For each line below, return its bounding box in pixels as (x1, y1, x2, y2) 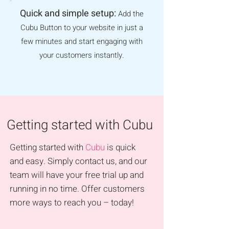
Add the (118, 8, 144, 19)
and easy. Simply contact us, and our (10, 155, 147, 168)
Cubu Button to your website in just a (20, 22, 143, 33)
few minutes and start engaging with (21, 36, 143, 47)
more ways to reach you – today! (10, 196, 134, 209)
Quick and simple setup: (20, 7, 118, 20)
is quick (105, 141, 135, 154)
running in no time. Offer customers (10, 182, 145, 195)
